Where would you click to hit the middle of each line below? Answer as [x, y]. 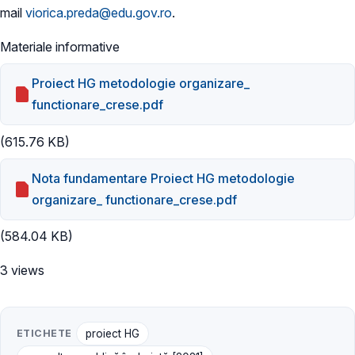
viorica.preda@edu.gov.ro [99, 12]
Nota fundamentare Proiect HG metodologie [164, 178]
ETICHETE [44, 333]
